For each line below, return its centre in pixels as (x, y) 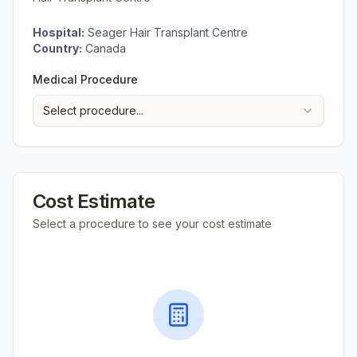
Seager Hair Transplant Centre (168, 32)
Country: (57, 48)
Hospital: (59, 32)
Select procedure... (93, 110)
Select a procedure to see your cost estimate (152, 224)
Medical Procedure (85, 79)
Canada (106, 48)
